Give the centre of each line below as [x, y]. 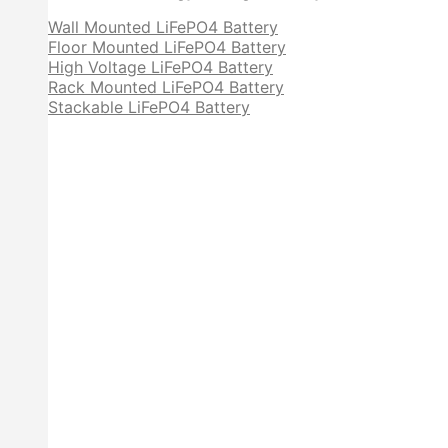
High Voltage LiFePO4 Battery [160, 66]
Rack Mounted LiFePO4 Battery [166, 86]
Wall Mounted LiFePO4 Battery [163, 26]
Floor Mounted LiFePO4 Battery [167, 46]
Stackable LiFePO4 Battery [149, 106]
